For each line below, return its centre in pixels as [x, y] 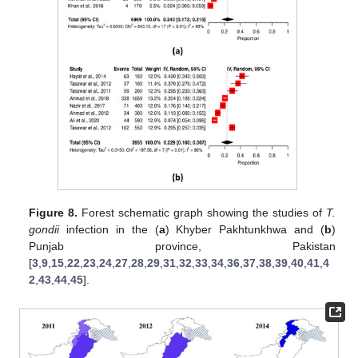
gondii [44, 229]
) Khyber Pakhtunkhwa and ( [245, 229]
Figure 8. [54, 212]
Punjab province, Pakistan [182, 246]
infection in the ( [109, 229]
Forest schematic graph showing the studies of [202, 212]
